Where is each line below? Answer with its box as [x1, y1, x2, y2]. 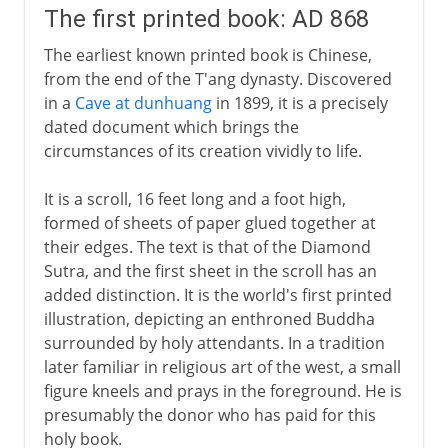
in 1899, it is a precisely [211, 91, 388, 114]
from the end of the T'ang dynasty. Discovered [43, 67, 392, 90]
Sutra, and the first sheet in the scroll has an [43, 259, 377, 282]
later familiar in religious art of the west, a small [43, 355, 401, 378]
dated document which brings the [43, 115, 299, 138]
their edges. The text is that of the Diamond [43, 235, 371, 258]
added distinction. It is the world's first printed [43, 283, 392, 306]
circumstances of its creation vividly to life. [43, 139, 362, 162]
